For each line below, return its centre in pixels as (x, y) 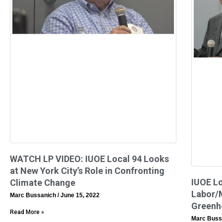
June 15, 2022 (79, 195)
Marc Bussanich (34, 195)
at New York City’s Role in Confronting (87, 171)
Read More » (27, 212)
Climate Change (43, 183)
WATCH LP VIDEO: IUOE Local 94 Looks (89, 159)
